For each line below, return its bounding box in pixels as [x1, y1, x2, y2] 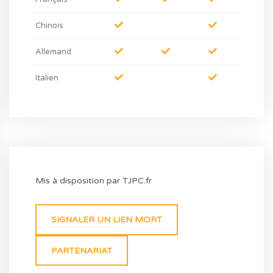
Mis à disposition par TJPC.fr [35, 175, 152, 186]
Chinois [35, 21, 64, 31]
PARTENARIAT [51, 245, 112, 256]
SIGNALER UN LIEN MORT [51, 214, 162, 225]
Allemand [35, 47, 72, 57]
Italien [35, 73, 59, 83]
